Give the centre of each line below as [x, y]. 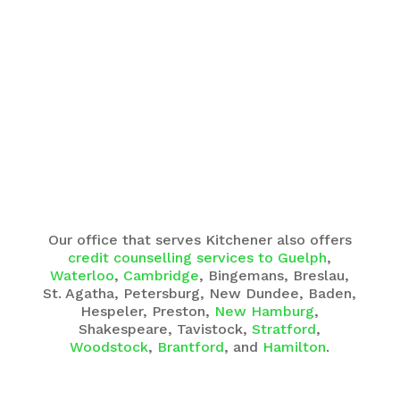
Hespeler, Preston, [148, 312]
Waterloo [83, 276]
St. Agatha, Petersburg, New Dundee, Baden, [200, 294]
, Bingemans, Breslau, [275, 276]
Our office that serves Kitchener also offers [200, 240]
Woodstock [109, 347]
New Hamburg [265, 312]
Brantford [191, 347]
